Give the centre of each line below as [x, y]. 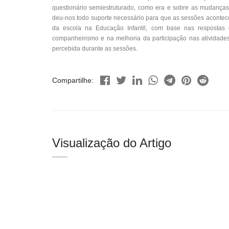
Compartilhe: [73, 80]
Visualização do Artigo [112, 143]
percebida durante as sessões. [95, 49]
